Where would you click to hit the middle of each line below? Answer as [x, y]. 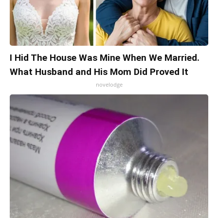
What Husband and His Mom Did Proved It [99, 72]
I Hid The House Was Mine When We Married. [105, 58]
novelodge [109, 85]
